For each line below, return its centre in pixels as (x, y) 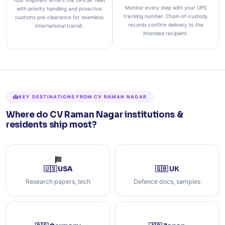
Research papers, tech (58, 182)
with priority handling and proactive (59, 9)
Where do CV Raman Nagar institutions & (95, 115)
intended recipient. (166, 33)
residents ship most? (51, 125)
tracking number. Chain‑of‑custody (166, 16)
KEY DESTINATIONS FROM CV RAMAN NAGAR (83, 97)
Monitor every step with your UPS (166, 8)
